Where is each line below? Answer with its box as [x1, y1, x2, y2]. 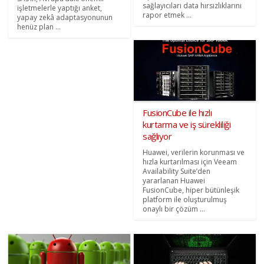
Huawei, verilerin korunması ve [143, 147, 245, 158]
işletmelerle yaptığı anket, [17, 2, 103, 13]
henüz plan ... [17, 21, 61, 32]
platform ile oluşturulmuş [143, 194, 227, 205]
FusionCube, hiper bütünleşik [143, 185, 239, 196]
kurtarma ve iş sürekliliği [143, 118, 230, 131]
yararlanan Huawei [143, 176, 205, 186]
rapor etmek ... [143, 9, 192, 20]
